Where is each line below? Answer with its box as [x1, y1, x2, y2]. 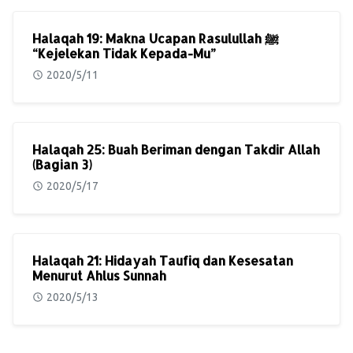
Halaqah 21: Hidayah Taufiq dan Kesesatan [32, 252, 293, 269]
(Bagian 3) [32, 156, 92, 173]
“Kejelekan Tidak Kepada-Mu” [32, 45, 216, 62]
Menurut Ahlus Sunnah [32, 267, 166, 284]
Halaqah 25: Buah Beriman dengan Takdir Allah [32, 141, 320, 158]
